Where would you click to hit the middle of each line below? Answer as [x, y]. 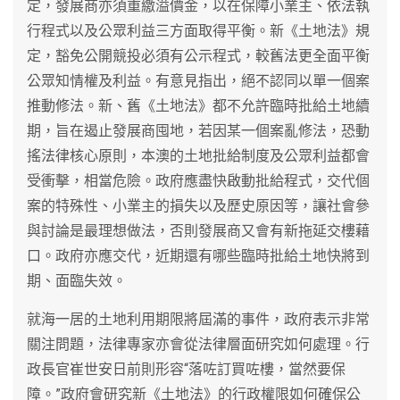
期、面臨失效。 [77, 280]
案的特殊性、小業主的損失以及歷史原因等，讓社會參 [198, 205]
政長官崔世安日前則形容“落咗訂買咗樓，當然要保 [186, 369]
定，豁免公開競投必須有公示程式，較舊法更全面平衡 [198, 55]
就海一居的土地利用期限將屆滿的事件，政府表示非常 [198, 319]
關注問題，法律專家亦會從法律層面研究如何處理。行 [198, 344]
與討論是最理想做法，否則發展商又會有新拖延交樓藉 [198, 230]
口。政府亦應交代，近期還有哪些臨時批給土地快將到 [198, 255]
